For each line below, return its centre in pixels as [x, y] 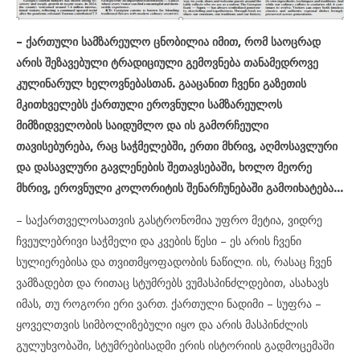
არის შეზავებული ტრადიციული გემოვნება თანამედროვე [167, 63]
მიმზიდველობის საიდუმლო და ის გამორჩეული [142, 125]
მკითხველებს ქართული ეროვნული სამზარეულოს [149, 104]
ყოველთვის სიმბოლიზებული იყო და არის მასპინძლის [162, 325]
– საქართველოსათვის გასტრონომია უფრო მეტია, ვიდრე [169, 220]
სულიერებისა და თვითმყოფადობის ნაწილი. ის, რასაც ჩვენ [174, 262]
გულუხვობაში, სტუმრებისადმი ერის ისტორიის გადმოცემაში [175, 346]
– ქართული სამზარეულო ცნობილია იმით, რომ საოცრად [168, 42]
